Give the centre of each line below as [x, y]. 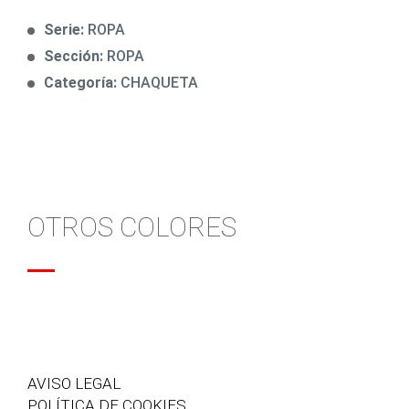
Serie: [66, 30]
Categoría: [82, 83]
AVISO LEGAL [74, 383]
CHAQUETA [159, 83]
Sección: [75, 56]
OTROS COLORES [132, 227]
